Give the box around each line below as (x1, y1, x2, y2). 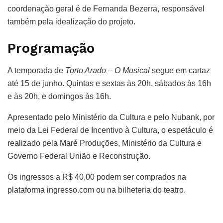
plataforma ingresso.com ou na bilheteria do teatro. (7, 186, 186, 195)
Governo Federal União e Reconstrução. (7, 152, 152, 161)
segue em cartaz (152, 66, 210, 75)
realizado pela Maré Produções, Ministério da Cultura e (7, 139, 202, 148)
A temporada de (7, 66, 65, 75)
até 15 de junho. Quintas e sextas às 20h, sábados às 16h (7, 79, 211, 88)
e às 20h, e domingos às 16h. (7, 92, 113, 101)
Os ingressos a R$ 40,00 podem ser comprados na (7, 173, 186, 182)
